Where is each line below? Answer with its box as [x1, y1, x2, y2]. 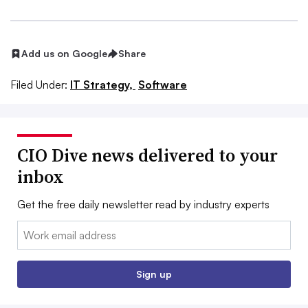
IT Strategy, [70, 77, 135, 91]
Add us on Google [21, 47, 107, 59]
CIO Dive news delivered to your [17, 142, 278, 168]
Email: [17, 221, 45, 236]
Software [138, 77, 187, 91]
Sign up [136, 267, 172, 280]
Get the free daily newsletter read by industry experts [17, 197, 269, 211]
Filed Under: [10, 77, 67, 91]
